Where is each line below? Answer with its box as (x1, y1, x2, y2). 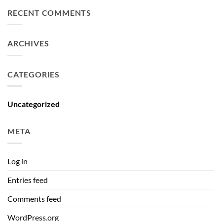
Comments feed (7, 193, 61, 203)
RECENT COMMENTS (7, 7, 91, 17)
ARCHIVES (7, 38, 49, 48)
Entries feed (7, 175, 48, 184)
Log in (7, 156, 28, 166)
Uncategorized (7, 99, 60, 109)
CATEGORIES (7, 69, 60, 79)
